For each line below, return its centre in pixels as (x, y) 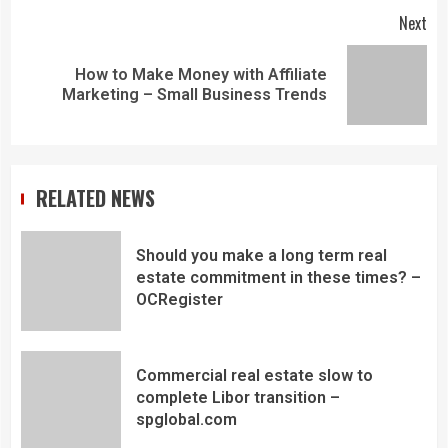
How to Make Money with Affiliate (201, 74)
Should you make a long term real (261, 256)
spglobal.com (186, 420)
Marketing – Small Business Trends (194, 94)
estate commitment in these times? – (278, 278)
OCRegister (179, 300)
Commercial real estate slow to (254, 376)
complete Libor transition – (238, 398)
